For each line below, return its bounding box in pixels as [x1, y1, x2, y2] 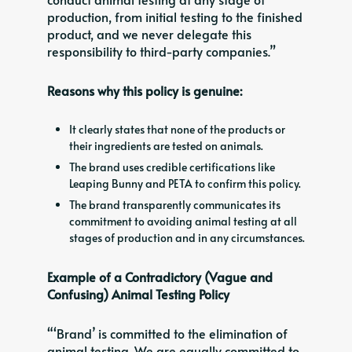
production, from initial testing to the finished [47, 8, 302, 26]
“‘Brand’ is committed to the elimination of [47, 324, 288, 343]
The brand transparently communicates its [69, 197, 280, 213]
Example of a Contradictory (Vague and [47, 268, 273, 286]
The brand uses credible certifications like [69, 159, 275, 175]
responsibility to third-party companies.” [47, 42, 276, 60]
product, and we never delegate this [47, 25, 251, 43]
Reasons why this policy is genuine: [47, 82, 242, 100]
